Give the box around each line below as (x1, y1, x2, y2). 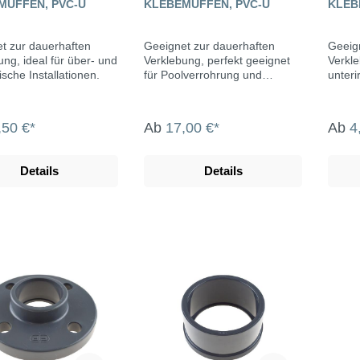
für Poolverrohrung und (144, 68, 262, 82)
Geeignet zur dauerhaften (144, 39, 275, 53)
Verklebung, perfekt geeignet (144, 54, 290, 67)
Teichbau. (144, 83, 193, 96)
